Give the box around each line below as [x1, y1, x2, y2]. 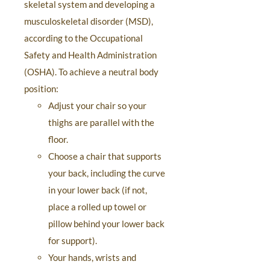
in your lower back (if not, [48, 184, 147, 195]
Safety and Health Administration [24, 49, 157, 60]
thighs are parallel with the [48, 117, 154, 128]
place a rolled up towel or [48, 201, 146, 212]
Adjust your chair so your [48, 100, 146, 111]
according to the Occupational [24, 33, 143, 43]
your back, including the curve [48, 168, 165, 178]
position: [24, 83, 58, 94]
